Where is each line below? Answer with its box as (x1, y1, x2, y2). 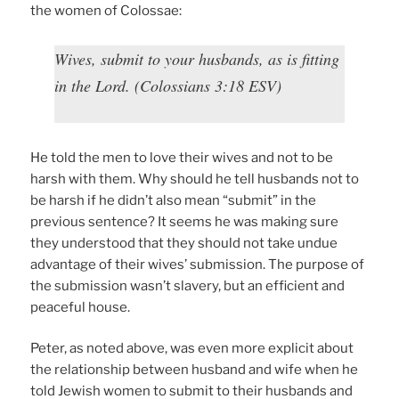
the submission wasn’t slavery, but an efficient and (30, 277, 346, 294)
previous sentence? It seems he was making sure (30, 213, 339, 230)
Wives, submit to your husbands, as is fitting (54, 47, 340, 69)
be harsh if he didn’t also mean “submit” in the (30, 191, 317, 208)
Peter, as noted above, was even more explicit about (30, 340, 354, 357)
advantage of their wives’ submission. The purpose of (30, 256, 365, 273)
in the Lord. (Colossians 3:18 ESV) (54, 74, 282, 96)
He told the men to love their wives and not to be (30, 149, 334, 166)
